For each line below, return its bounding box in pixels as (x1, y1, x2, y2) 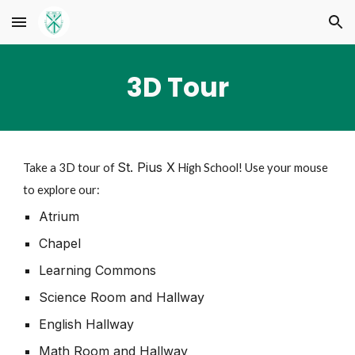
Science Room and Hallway (39, 289, 205, 305)
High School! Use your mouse (175, 161, 329, 174)
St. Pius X (117, 159, 176, 175)
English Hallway (39, 316, 135, 332)
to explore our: (23, 183, 101, 197)
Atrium (39, 208, 80, 224)
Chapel (39, 235, 82, 251)
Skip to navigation (243, 22, 342, 36)
